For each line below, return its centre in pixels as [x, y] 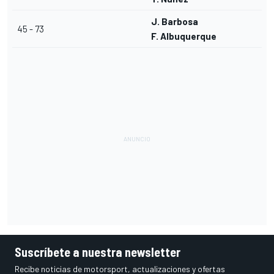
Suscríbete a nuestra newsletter [98, 252]
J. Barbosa [175, 22]
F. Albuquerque [184, 36]
